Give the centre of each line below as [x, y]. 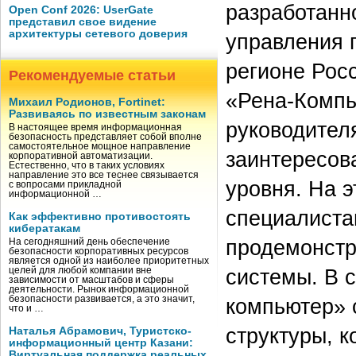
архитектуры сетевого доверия [98, 34]
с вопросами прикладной [65, 184]
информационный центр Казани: [101, 343]
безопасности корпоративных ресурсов [99, 251]
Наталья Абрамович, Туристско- [100, 331]
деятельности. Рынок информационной [99, 289]
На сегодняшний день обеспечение [89, 242]
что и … [26, 308]
